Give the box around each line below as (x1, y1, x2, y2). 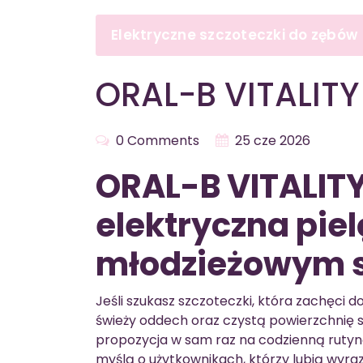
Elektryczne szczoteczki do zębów (111, 25, 357, 45)
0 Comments (113, 130, 199, 150)
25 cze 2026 (235, 131, 310, 150)
